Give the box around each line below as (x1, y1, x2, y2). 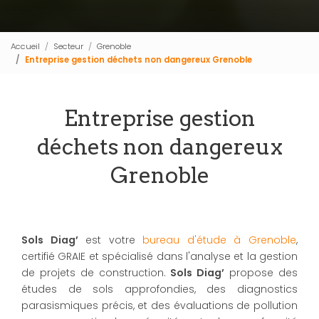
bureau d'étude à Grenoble (142, 233, 297, 247)
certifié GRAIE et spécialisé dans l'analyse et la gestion (21, 249, 298, 263)
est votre (78, 233, 143, 247)
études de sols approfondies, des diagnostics (21, 282, 298, 296)
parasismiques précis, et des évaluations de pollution (21, 298, 298, 313)
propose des (224, 266, 298, 280)
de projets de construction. (21, 266, 166, 280)
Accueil (11, 40, 40, 52)
